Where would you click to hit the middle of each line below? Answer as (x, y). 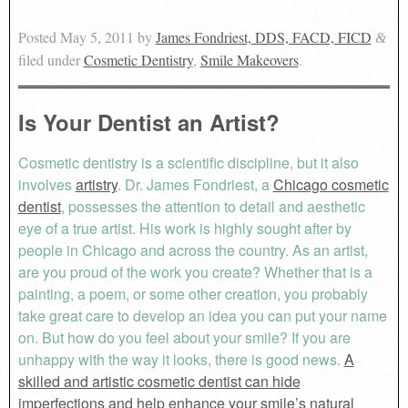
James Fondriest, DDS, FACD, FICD (263, 36)
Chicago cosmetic (331, 184)
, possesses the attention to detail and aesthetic (213, 206)
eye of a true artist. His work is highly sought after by (184, 228)
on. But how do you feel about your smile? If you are (184, 337)
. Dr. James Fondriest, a (195, 184)
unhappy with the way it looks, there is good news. (181, 359)
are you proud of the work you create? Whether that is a (195, 271)
